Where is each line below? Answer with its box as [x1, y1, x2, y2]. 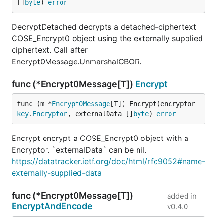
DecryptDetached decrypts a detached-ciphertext [12, 22, 196, 31]
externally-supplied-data [12, 168, 102, 178]
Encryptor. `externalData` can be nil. [12, 145, 146, 155]
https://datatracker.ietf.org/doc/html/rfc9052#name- [12, 156, 205, 166]
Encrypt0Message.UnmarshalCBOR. [12, 57, 141, 66]
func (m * [17, 100, 52, 108]
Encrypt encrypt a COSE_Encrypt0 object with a [12, 133, 188, 143]
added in [167, 191, 197, 201]
